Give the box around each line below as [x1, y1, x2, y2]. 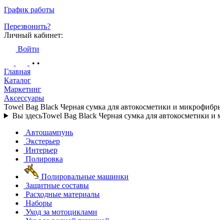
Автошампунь [26, 128, 73, 137]
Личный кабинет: [4, 31, 63, 39]
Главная [4, 67, 30, 76]
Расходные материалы [26, 190, 100, 198]
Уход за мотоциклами [26, 208, 97, 216]
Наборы [26, 199, 52, 207]
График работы [4, 5, 55, 14]
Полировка [26, 155, 63, 163]
